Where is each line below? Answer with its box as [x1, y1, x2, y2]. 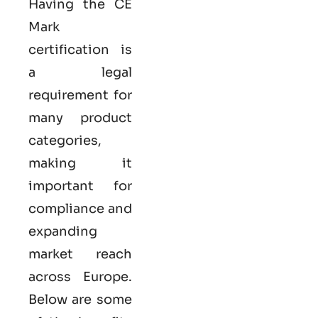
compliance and [28, 200, 132, 216]
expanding [28, 223, 97, 239]
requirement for [28, 87, 132, 103]
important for [28, 177, 132, 194]
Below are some [28, 291, 132, 307]
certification [28, 41, 109, 57]
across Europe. [28, 268, 132, 285]
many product [28, 109, 132, 126]
